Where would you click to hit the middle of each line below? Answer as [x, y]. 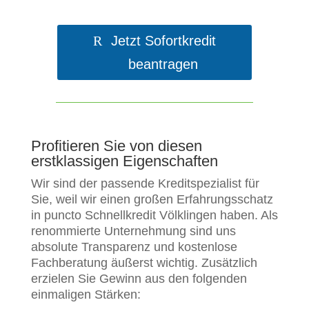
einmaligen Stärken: [86, 295]
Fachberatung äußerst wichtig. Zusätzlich [144, 263]
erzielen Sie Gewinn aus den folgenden [139, 279]
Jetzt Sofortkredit [163, 41]
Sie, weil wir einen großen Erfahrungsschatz [152, 200]
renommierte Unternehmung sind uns [133, 231]
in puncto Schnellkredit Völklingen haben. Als [154, 216]
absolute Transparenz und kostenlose [134, 247]
